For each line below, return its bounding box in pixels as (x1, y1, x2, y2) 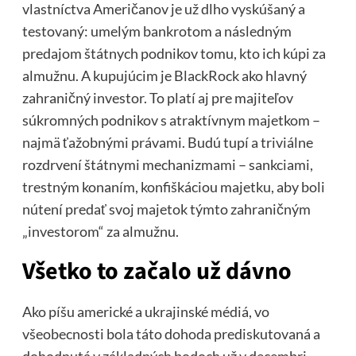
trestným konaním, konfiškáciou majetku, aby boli (21, 177, 325, 195)
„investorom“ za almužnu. (21, 222, 179, 240)
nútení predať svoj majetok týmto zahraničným (21, 199, 311, 218)
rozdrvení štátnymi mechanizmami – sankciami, (21, 155, 313, 173)
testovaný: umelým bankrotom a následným (21, 21, 292, 40)
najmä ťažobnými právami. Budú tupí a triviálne (21, 133, 313, 151)
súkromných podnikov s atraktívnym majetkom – (21, 110, 320, 129)
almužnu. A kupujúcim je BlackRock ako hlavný (21, 66, 307, 84)
